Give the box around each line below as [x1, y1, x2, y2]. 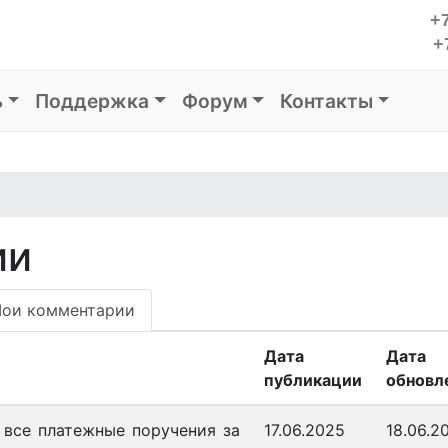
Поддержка [35, 89, 150, 113]
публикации [264, 370, 362, 390]
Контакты [279, 89, 373, 113]
